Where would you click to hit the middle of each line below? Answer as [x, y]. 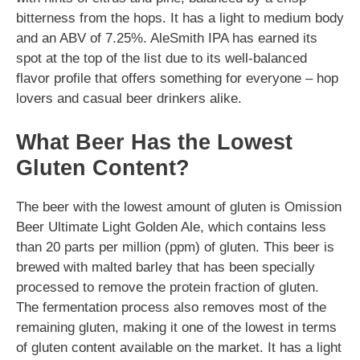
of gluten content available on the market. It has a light [179, 347]
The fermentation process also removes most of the [171, 307]
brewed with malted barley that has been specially [166, 267]
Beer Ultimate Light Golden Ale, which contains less [171, 227]
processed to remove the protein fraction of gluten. [168, 287]
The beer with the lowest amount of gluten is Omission [179, 207]
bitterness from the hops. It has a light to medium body [180, 18]
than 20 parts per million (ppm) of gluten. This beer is [175, 247]
